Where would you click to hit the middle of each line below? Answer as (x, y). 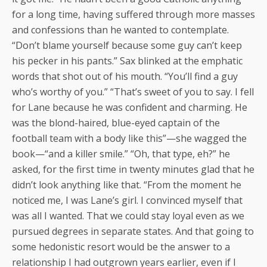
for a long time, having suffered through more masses (133, 14)
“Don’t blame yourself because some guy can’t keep (127, 45)
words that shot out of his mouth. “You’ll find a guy (125, 76)
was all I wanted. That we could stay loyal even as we (128, 215)
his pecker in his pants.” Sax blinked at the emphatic (127, 60)
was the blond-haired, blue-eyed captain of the (116, 122)
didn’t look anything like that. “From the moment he (127, 184)
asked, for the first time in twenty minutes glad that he (133, 169)
